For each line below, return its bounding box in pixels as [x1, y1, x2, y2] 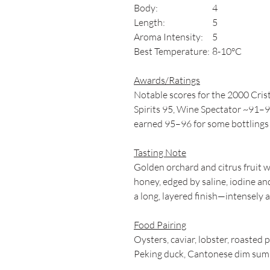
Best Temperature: [134, 45, 210, 57]
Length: [134, 16, 165, 28]
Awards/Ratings [134, 74, 200, 86]
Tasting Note [134, 146, 186, 159]
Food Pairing [134, 219, 186, 231]
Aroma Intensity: [134, 31, 203, 43]
